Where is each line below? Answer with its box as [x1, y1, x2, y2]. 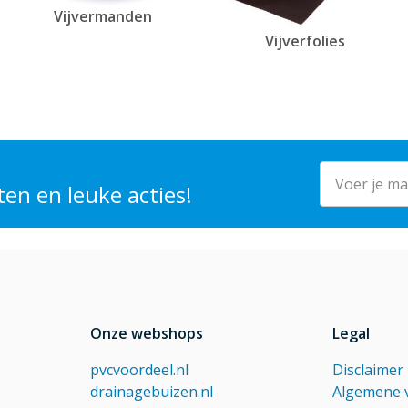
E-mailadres [319, 161, 399, 182]
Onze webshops [90, 323, 204, 344]
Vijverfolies [264, 31, 345, 52]
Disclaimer [331, 360, 403, 381]
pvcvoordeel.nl [90, 360, 189, 381]
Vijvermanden [54, 5, 153, 26]
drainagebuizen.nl [90, 382, 214, 403]
